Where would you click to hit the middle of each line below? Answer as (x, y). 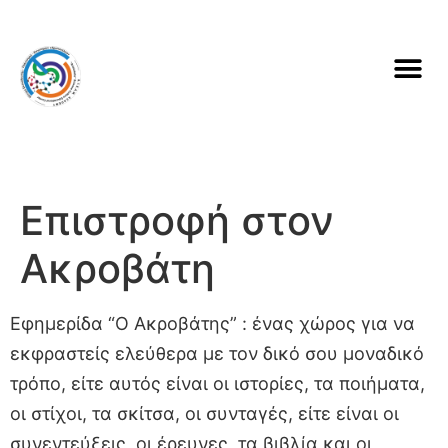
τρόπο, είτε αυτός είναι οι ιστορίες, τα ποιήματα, (217, 384)
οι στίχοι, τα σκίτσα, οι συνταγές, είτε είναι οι (204, 414)
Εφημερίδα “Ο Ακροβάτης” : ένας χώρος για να (212, 324)
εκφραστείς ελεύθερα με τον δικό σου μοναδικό (217, 354)
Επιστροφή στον (177, 221)
